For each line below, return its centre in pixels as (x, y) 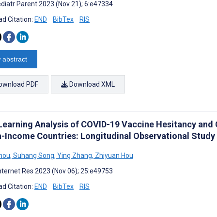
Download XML (91, 84)
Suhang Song (33, 155)
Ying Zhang (74, 155)
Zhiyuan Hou (113, 155)
